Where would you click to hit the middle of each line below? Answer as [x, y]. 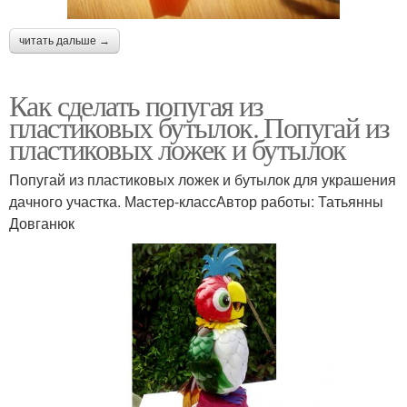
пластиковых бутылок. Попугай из [199, 127]
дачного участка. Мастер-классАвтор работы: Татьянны [196, 201]
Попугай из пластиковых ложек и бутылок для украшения [203, 179]
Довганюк [42, 223]
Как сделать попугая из [136, 105]
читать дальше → [65, 41]
